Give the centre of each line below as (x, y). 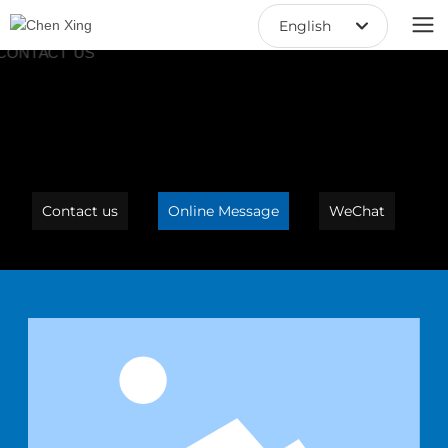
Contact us (80, 211)
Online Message (224, 211)
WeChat (357, 211)
